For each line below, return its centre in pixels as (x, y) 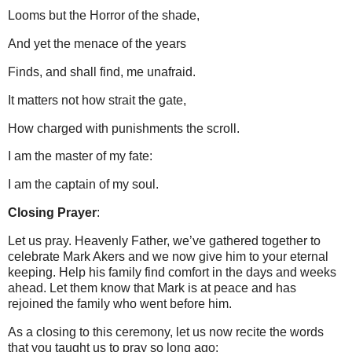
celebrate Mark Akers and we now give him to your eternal (168, 256)
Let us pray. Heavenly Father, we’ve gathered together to (164, 240)
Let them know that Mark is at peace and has (173, 288)
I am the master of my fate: (80, 156)
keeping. (32, 272)
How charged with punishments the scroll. (124, 128)
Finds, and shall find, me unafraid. (102, 71)
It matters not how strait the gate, (97, 100)
